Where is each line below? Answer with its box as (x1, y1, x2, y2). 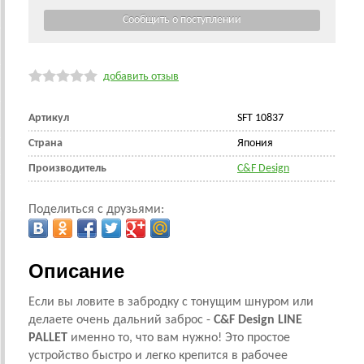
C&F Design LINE (214, 314, 302, 327)
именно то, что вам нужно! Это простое (67, 331, 290, 344)
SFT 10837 (237, 112, 284, 124)
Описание (28, 260, 124, 282)
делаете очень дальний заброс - (28, 314, 214, 327)
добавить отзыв (103, 71, 179, 83)
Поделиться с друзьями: (28, 203, 164, 216)
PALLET (28, 331, 67, 344)
